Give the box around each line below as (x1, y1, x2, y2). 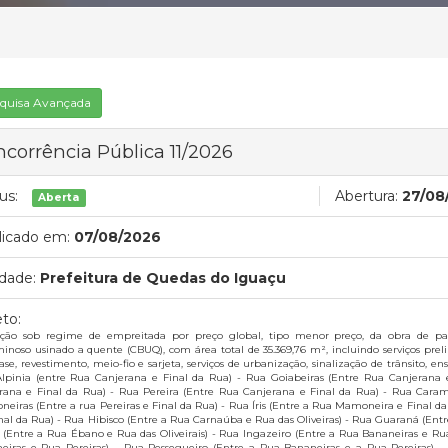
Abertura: (335, 187, 398, 205)
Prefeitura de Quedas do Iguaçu (40, 269, 286, 287)
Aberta (38, 191, 80, 204)
